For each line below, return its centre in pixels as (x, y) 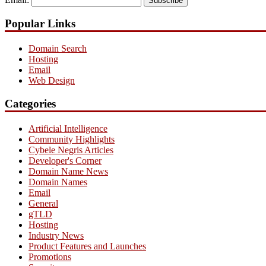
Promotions (50, 256)
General (43, 203)
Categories (30, 103)
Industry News (56, 235)
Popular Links (40, 24)
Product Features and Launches (87, 246)
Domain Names (58, 182)
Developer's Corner (65, 160)
